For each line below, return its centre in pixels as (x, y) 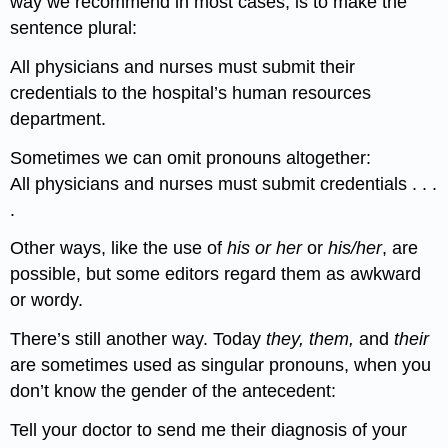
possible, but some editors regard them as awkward (216, 274)
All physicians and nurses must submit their (183, 66)
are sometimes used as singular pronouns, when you (221, 365)
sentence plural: (74, 28)
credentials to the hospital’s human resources (191, 92)
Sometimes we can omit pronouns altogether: (191, 157)
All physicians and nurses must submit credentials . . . (224, 183)
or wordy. (47, 300)
